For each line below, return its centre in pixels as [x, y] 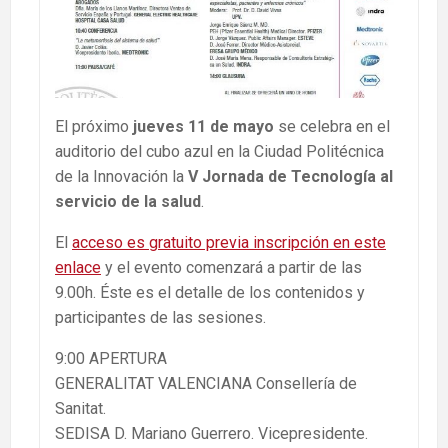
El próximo [94, 127]
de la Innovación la [121, 177]
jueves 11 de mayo [203, 127]
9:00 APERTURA [111, 359]
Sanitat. [80, 409]
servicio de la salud [128, 202]
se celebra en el [332, 127]
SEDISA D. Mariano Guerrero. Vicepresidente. [211, 434]
